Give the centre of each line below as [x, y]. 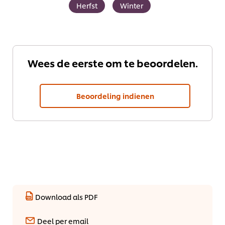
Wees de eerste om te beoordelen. [113, 63]
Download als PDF [67, 196]
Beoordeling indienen [115, 96]
